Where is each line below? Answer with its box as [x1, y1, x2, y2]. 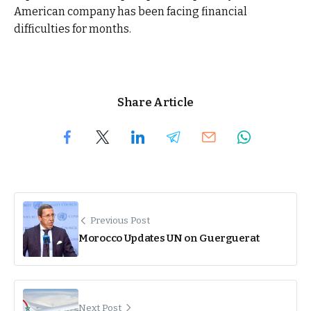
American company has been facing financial [14, 5, 247, 19]
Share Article [117, 95, 194, 109]
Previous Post [90, 215, 150, 227]
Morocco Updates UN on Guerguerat [78, 231, 260, 244]
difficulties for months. [14, 22, 131, 36]
